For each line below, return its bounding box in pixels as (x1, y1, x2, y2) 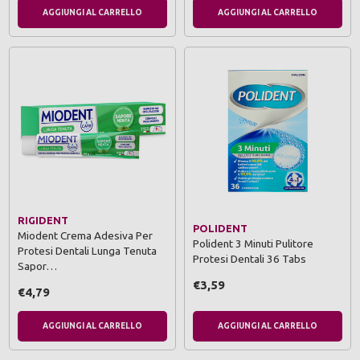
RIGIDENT (18, 215, 68, 227)
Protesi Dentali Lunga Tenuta (18, 244, 157, 258)
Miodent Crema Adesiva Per (18, 229, 153, 243)
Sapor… (18, 260, 57, 273)
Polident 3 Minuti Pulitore (193, 236, 313, 250)
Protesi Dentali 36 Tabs (193, 252, 306, 265)
